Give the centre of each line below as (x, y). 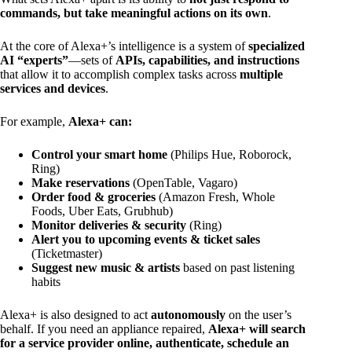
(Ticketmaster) (67, 254)
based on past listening (237, 268)
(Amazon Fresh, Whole (215, 197)
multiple (261, 75)
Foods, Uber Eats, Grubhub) (102, 211)
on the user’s (258, 315)
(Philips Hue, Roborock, (229, 155)
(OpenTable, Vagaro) (183, 183)
